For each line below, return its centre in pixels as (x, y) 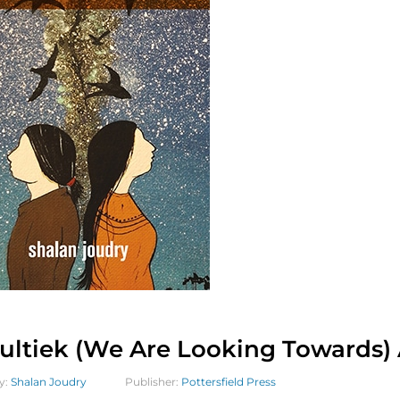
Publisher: (153, 382)
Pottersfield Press (229, 382)
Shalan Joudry (49, 382)
